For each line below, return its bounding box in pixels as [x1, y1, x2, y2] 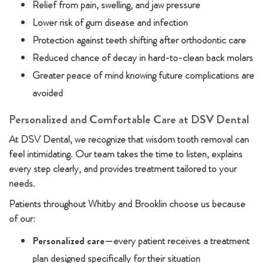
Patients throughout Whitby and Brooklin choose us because [9, 197, 245, 211]
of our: [9, 211, 35, 225]
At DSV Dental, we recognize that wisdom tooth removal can [9, 132, 249, 146]
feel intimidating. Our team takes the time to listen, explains [9, 147, 242, 161]
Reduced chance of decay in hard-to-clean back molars [32, 50, 253, 65]
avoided [32, 86, 63, 100]
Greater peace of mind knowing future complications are [32, 68, 254, 82]
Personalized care [32, 234, 104, 248]
